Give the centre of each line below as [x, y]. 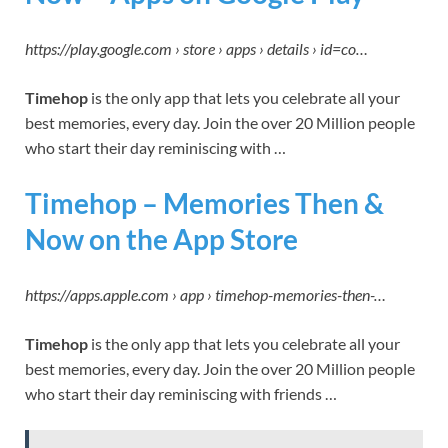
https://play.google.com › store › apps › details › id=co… [196, 48]
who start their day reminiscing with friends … [181, 394]
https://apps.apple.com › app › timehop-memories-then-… [205, 295]
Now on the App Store [161, 238]
